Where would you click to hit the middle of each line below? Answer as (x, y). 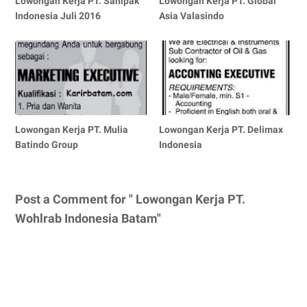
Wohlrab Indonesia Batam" (88, 218)
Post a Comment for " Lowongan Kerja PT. (130, 199)
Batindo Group (47, 144)
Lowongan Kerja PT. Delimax (221, 129)
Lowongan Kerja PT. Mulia (72, 129)
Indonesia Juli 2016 (58, 15)
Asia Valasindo (192, 15)
